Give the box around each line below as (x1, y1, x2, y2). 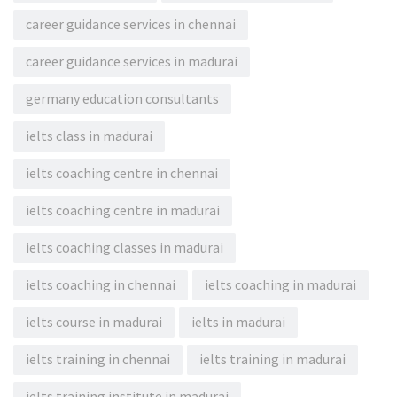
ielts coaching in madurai (205, 276, 356, 293)
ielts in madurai (191, 314, 285, 331)
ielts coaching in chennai (26, 276, 175, 293)
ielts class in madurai (26, 128, 152, 144)
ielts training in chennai (26, 351, 170, 368)
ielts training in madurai (199, 351, 346, 368)
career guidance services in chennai (26, 16, 236, 33)
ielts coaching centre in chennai (26, 165, 218, 182)
